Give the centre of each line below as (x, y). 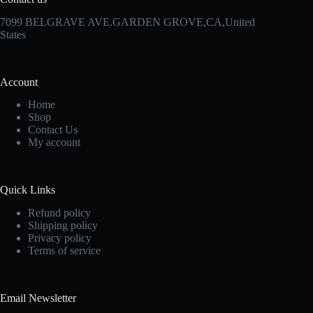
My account (54, 143)
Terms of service (64, 251)
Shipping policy (63, 226)
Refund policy (59, 213)
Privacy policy (60, 238)
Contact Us (53, 130)
